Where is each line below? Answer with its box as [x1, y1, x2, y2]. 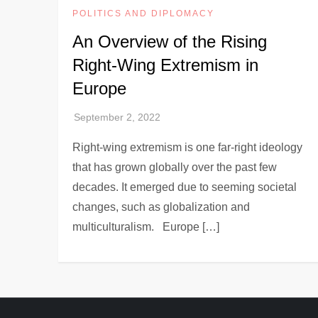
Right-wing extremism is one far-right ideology [72, 141, 303, 153]
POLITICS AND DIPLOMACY [72, 8, 215, 18]
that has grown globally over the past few [72, 160, 278, 173]
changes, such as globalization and [72, 200, 251, 213]
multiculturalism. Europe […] [72, 220, 220, 233]
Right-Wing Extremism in [72, 55, 259, 75]
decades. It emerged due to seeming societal [72, 180, 297, 193]
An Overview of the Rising [72, 31, 268, 51]
